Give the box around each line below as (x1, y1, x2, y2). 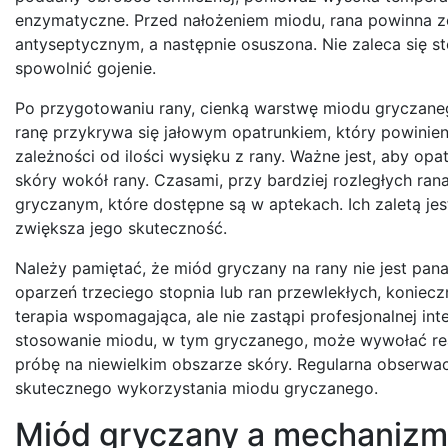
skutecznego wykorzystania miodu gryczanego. (15, 377, 378, 398)
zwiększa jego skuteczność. (15, 217, 227, 238)
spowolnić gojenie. (15, 57, 156, 78)
